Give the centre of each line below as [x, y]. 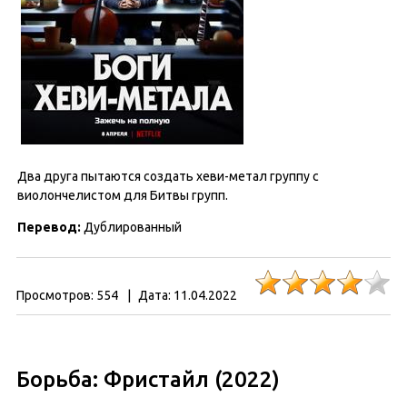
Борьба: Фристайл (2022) [148, 379]
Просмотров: [55, 295]
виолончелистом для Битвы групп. [123, 195]
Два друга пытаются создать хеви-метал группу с [168, 176]
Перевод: [50, 227]
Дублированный [133, 227]
